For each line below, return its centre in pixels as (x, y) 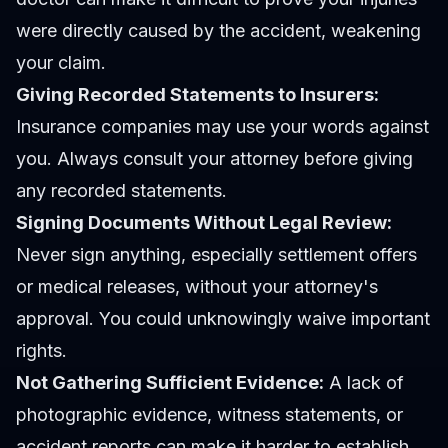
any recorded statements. (121, 191)
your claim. (61, 63)
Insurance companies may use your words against (222, 127)
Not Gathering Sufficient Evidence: (170, 383)
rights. (41, 351)
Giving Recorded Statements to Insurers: (197, 95)
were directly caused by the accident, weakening (218, 31)
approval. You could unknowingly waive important (223, 319)
